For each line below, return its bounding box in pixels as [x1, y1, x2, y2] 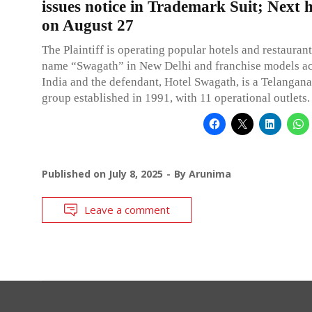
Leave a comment [84, 202, 170, 217]
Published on [42, 166, 109, 180]
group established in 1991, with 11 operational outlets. [42, 91, 310, 104]
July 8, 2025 [109, 166, 163, 180]
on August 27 [42, 16, 134, 34]
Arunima [189, 166, 231, 180]
